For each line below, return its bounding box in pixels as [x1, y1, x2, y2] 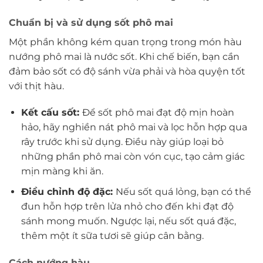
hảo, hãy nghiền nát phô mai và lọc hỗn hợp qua [21, 122, 247, 133]
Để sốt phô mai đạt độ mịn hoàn [82, 107, 234, 119]
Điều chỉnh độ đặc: [21, 186, 116, 197]
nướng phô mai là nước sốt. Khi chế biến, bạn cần [9, 50, 240, 62]
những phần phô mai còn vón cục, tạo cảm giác [21, 151, 245, 163]
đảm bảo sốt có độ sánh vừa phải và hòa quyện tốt [9, 65, 245, 77]
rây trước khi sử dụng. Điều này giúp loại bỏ [21, 136, 224, 148]
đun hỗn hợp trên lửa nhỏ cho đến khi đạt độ [21, 200, 234, 212]
